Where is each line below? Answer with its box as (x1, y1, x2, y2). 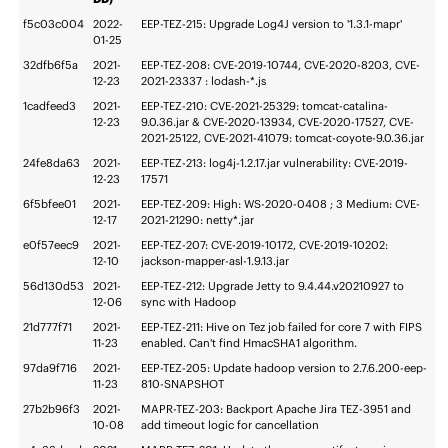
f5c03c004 (23, 17, 85, 32)
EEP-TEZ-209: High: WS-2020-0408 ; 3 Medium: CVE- (141, 197, 421, 212)
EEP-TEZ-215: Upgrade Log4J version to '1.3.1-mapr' (141, 17, 403, 32)
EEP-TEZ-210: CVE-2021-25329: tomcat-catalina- (141, 99, 389, 114)
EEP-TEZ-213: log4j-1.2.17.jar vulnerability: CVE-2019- (141, 156, 409, 171)
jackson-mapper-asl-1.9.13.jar (141, 254, 290, 269)
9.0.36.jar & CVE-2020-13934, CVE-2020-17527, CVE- (141, 115, 415, 130)
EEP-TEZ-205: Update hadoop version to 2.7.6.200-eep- (141, 361, 428, 376)
